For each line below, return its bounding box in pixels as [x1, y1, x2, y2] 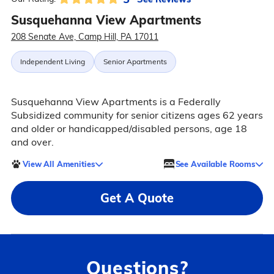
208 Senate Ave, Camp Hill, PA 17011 [10, 31, 158, 42]
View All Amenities [22, 158, 95, 169]
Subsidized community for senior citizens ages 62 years [10, 109, 263, 121]
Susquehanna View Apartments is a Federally [10, 95, 221, 108]
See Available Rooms [175, 158, 256, 169]
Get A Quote [100, 190, 174, 206]
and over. [10, 136, 54, 148]
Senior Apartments [103, 57, 167, 66]
